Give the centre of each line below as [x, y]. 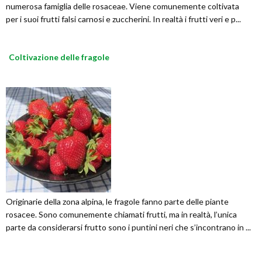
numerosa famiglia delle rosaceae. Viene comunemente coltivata [123, 6]
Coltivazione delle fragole [59, 57]
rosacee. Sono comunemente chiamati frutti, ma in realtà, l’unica [121, 215]
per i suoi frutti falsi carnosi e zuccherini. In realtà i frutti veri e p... [123, 19]
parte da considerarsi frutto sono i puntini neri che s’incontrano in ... [128, 227]
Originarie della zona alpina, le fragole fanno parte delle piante [117, 202]
